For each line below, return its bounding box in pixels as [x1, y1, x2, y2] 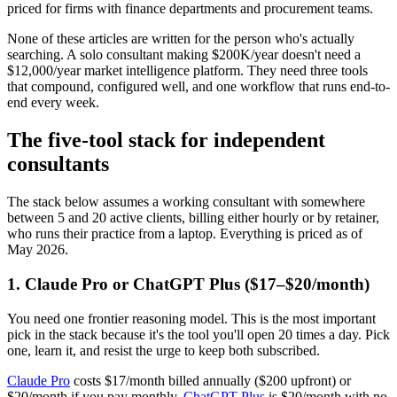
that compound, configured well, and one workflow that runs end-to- [7, 79, 390, 95]
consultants [7, 152, 109, 176]
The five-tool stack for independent [7, 128, 325, 152]
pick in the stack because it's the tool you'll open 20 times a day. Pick [7, 326, 390, 342]
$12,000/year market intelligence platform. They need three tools [7, 63, 368, 79]
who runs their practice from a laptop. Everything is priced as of [7, 226, 362, 242]
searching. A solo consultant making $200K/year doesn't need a [7, 47, 361, 63]
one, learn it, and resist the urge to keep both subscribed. [7, 342, 320, 358]
